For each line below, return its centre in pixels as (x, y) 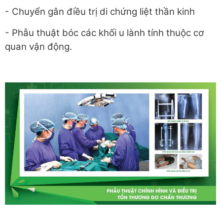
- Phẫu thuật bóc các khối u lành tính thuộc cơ (104, 33)
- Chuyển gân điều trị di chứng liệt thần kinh (100, 12)
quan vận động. (38, 47)
